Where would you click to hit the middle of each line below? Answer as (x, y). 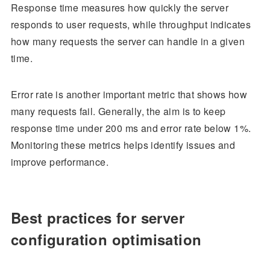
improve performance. (59, 162)
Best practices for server (97, 218)
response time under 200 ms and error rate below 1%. (131, 128)
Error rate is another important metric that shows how (129, 95)
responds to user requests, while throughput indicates (131, 25)
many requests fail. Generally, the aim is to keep (118, 111)
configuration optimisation (106, 240)
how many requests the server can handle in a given (127, 42)
